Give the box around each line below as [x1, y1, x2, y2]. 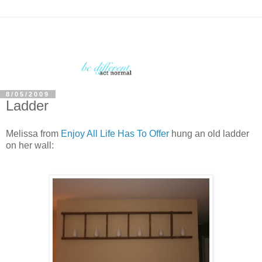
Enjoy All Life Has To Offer [61, 128, 169, 139]
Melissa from [6, 128, 61, 139]
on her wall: [6, 140, 54, 150]
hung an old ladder [169, 128, 249, 139]
